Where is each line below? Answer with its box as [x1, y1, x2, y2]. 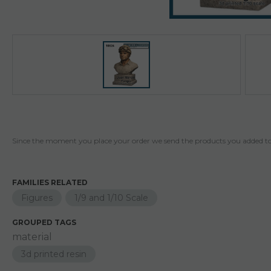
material [12, 231, 52, 243]
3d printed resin [21, 249, 87, 260]
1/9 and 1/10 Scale [74, 192, 148, 203]
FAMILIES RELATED [12, 178, 88, 187]
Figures [21, 192, 53, 203]
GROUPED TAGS [12, 218, 76, 227]
